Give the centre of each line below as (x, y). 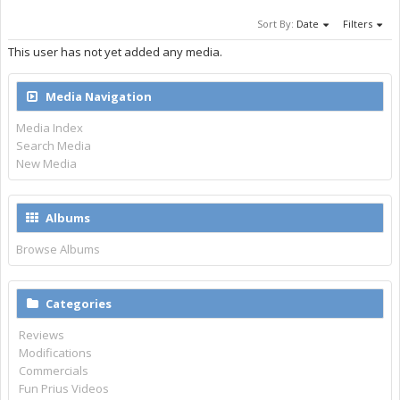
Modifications (56, 353)
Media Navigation (99, 96)
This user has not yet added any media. (115, 52)
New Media (46, 163)
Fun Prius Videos (64, 388)
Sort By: (275, 24)
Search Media (54, 146)
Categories (79, 304)
